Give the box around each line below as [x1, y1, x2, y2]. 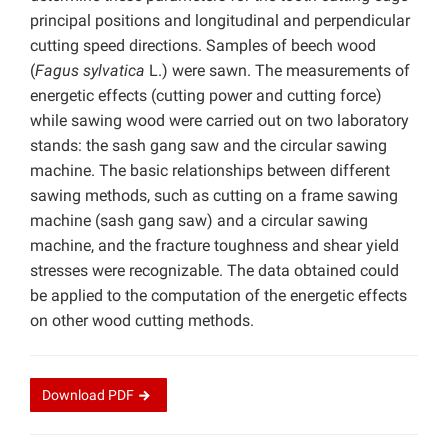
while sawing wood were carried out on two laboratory [30, 111, 409, 131]
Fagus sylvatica [35, 61, 149, 81]
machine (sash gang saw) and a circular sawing [30, 211, 368, 231]
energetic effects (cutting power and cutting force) [30, 86, 382, 106]
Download [42, 387, 108, 404]
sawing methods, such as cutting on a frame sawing [30, 186, 398, 206]
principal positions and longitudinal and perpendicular [30, 11, 410, 31]
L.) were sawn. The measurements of [149, 61, 410, 81]
